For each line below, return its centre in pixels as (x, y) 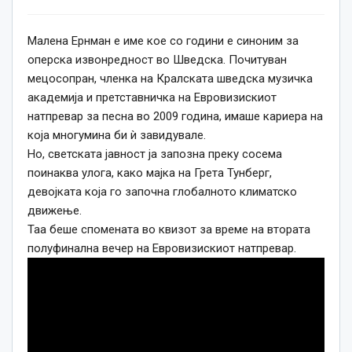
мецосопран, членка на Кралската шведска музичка (170, 78)
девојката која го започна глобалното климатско (162, 191)
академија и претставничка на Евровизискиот (152, 97)
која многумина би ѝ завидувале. (117, 135)
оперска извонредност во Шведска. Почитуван (157, 59)
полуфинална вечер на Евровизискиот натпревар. (162, 248)
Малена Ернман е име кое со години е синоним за (163, 40)
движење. (55, 210)
